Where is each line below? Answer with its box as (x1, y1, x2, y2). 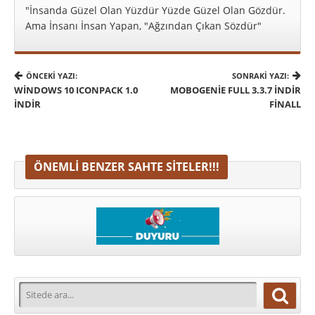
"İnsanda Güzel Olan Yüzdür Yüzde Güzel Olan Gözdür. (25, 3, 285, 17)
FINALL (269, 98, 301, 111)
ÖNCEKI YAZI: (26, 70, 77, 82)
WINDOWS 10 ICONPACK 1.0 (14, 84, 138, 97)
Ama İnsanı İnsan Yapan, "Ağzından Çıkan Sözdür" (25, 18, 262, 32)
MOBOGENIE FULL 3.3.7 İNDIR (170, 84, 301, 97)
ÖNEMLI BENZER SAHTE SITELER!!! (34, 159, 219, 175)
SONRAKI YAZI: (232, 70, 289, 82)
